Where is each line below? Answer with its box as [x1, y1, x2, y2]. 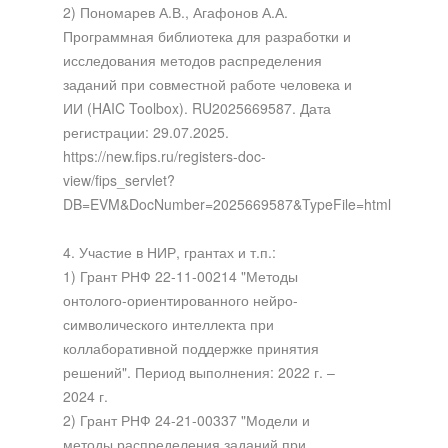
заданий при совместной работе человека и [62, 73, 352, 94]
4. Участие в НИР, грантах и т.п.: [62, 241, 276, 262]
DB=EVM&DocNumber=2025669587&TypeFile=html [62, 193, 391, 214]
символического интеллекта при [62, 313, 274, 334]
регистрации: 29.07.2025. [62, 121, 229, 142]
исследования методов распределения [62, 49, 322, 70]
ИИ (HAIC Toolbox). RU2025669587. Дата [62, 97, 331, 118]
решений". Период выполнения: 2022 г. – [62, 361, 335, 382]
